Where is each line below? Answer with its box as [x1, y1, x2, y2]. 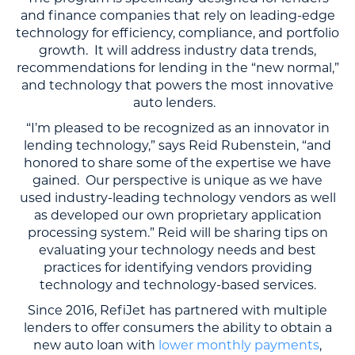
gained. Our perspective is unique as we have [32, 173, 323, 188]
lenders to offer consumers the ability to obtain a [23, 320, 332, 335]
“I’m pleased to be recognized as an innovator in [25, 120, 330, 136]
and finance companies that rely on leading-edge [20, 8, 335, 23]
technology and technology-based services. [39, 277, 316, 292]
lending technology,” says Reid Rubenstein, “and [24, 138, 331, 153]
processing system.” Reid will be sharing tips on [27, 225, 328, 240]
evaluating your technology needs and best [39, 242, 316, 258]
